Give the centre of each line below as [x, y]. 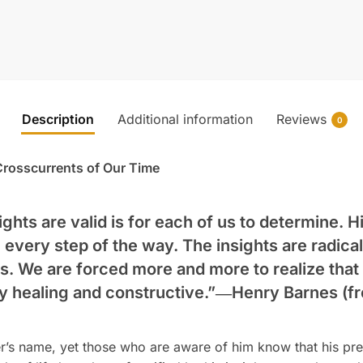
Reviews [301, 119]
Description [58, 119]
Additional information [185, 119]
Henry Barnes [284, 292]
